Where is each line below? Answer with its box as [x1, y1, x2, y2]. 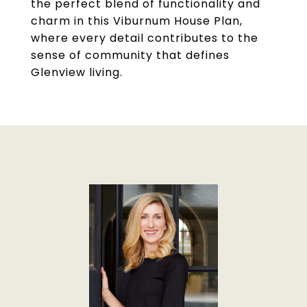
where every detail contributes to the [31, 30, 258, 46]
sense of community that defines [31, 47, 230, 63]
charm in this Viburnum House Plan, [31, 13, 243, 29]
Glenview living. [31, 64, 123, 80]
